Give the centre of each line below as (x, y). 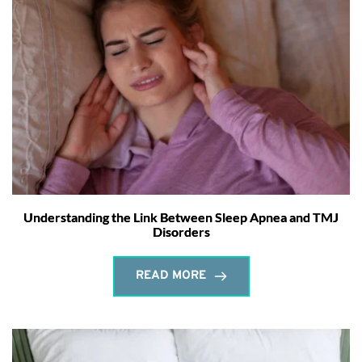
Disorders (181, 232)
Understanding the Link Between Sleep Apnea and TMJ (181, 217)
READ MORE (170, 276)
